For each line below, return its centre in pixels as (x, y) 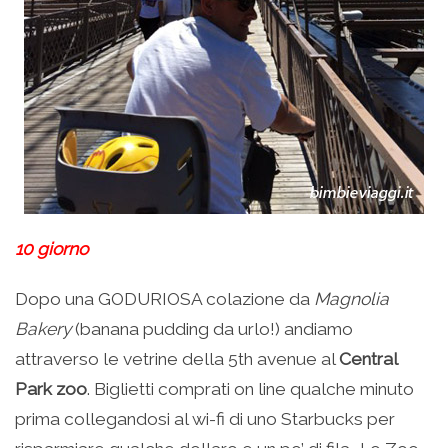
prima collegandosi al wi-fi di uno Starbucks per (205, 419)
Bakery (43, 329)
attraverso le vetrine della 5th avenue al (177, 359)
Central (368, 359)
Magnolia (351, 299)
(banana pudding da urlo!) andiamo (212, 329)
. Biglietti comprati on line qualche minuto (250, 389)
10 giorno (51, 249)
